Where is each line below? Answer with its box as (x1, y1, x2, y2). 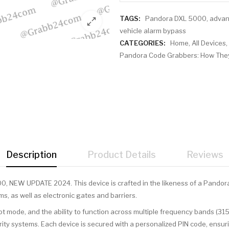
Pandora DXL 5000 (145, 14, 207, 22)
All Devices (192, 38, 226, 47)
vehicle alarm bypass (120, 26, 186, 35)
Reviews (186, 149, 223, 161)
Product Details (87, 149, 156, 161)
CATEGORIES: (120, 38, 165, 47)
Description (6, 149, 57, 161)
